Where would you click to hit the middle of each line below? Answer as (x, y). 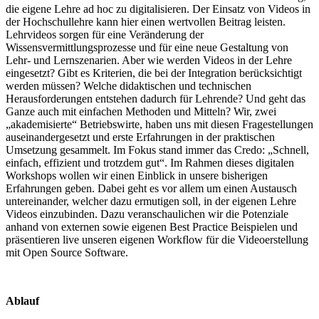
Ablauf (22, 300)
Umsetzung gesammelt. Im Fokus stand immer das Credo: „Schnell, (157, 150)
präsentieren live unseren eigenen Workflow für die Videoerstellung (157, 239)
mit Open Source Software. (67, 252)
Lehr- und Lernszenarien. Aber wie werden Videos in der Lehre (149, 60)
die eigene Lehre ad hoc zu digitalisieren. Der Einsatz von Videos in (158, 9)
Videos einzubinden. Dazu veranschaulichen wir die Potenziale (147, 214)
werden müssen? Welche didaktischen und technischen (129, 85)
